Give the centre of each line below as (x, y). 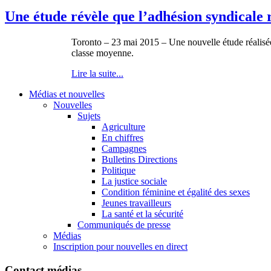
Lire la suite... (97, 74)
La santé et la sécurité (142, 214)
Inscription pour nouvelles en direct (120, 247)
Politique (119, 171)
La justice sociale (134, 181)
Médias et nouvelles (67, 94)
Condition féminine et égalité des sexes (176, 192)
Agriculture (123, 127)
